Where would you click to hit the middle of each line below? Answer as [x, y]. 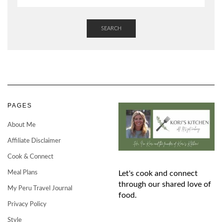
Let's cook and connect [158, 174]
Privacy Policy [27, 205]
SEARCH [111, 29]
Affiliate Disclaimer [34, 141]
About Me [22, 125]
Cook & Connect [30, 157]
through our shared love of [165, 185]
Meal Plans [23, 173]
